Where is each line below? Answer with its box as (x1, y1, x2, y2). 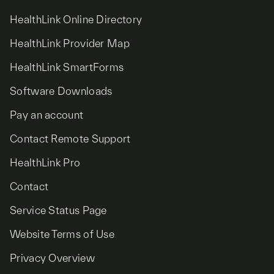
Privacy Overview (10, 252, 95, 264)
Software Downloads (10, 85, 113, 97)
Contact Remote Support (10, 133, 131, 145)
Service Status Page (10, 204, 107, 217)
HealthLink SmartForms (10, 61, 124, 73)
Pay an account (10, 109, 84, 121)
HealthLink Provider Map (10, 37, 130, 50)
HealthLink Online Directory (10, 13, 143, 26)
